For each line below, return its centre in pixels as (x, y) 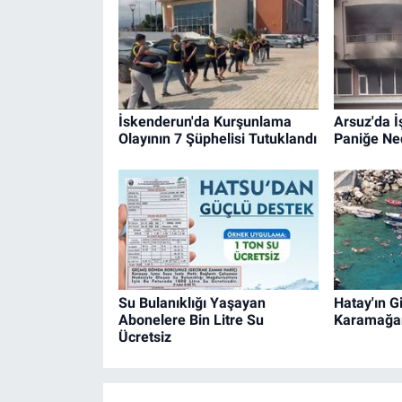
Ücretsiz (144, 336)
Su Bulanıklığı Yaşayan (192, 302)
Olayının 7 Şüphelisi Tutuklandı (217, 138)
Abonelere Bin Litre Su (191, 319)
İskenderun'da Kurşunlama (205, 121)
